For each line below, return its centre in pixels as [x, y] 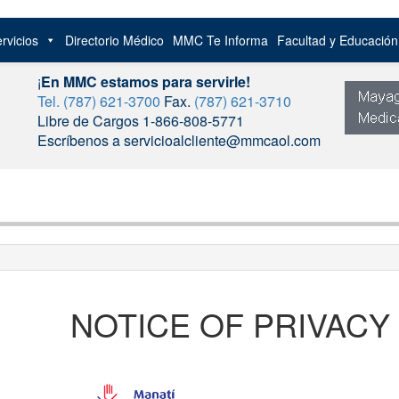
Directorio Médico [114, 40]
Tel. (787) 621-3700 [98, 101]
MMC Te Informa [220, 40]
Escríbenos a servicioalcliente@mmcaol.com [179, 140]
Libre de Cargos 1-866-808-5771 [140, 121]
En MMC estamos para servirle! [145, 81]
